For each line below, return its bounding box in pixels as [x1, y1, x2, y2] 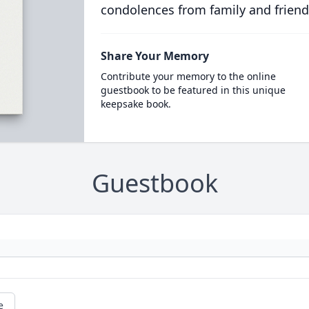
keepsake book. [100, 97, 171, 110]
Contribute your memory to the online [100, 70, 276, 83]
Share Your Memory [100, 48, 209, 63]
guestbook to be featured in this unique [100, 83, 286, 97]
